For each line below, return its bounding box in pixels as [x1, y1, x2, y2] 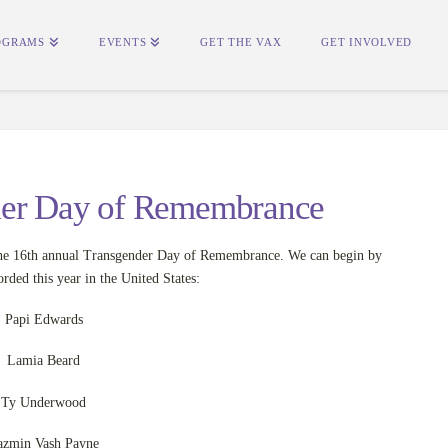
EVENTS [98, 36, 147, 48]
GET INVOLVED [320, 36, 413, 48]
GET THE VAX [200, 36, 282, 48]
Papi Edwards [4, 311, 83, 327]
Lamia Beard [7, 353, 81, 369]
